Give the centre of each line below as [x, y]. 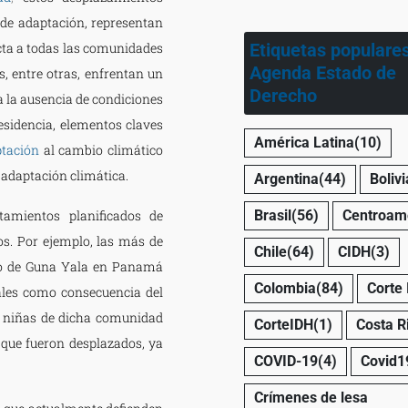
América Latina [304, 142]
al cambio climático [103, 149]
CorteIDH [283, 324]
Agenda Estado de [322, 72]
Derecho [283, 95]
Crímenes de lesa [311, 397]
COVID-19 [286, 361]
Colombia [285, 288]
